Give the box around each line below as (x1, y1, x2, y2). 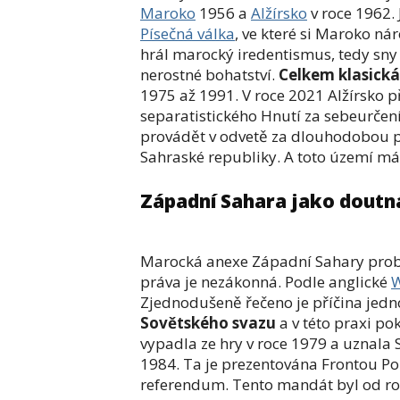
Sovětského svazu (140, 312, 276, 333)
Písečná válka (140, 23, 235, 44)
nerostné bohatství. (140, 64, 279, 85)
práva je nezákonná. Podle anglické (140, 271, 391, 292)
